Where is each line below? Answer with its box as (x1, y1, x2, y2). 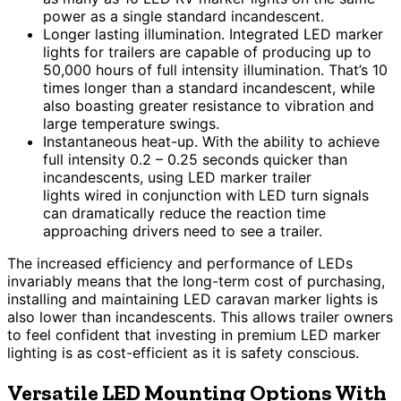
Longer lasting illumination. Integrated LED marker (43, 24, 383, 43)
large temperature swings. (43, 114, 219, 132)
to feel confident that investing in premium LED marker (7, 325, 380, 344)
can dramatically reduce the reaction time (43, 203, 326, 222)
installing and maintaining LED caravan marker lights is (7, 289, 378, 308)
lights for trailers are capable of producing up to (43, 42, 371, 61)
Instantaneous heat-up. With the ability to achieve (43, 132, 380, 150)
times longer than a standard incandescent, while (43, 78, 375, 97)
